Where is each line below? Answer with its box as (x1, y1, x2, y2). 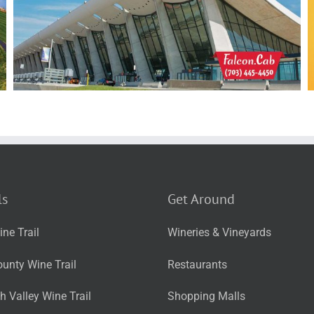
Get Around (168, 190, 235, 208)
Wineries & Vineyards (168, 226, 271, 240)
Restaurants (168, 257, 227, 271)
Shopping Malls (168, 289, 245, 303)
